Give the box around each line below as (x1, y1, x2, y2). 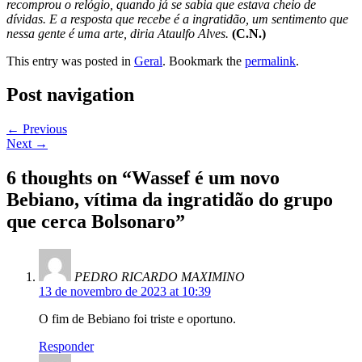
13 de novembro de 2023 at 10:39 (39, 284, 211, 299)
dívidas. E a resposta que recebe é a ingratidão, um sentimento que (6, 11, 348, 26)
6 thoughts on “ (6, 167, 132, 189)
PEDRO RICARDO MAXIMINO (74, 270, 245, 284)
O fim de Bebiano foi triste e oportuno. (39, 312, 236, 326)
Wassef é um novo (132, 167, 280, 189)
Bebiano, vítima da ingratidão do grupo (6, 189, 333, 211)
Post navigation (6, 84, 134, 106)
